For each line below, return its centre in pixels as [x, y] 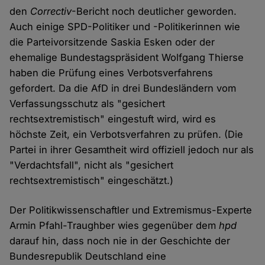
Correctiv [51, 12]
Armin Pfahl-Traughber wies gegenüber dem [114, 226]
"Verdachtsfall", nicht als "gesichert [92, 165]
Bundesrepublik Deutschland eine [88, 256]
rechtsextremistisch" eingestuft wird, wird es [113, 119]
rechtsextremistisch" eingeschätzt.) [92, 181]
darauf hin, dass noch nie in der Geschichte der [120, 241]
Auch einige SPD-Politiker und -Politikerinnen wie [125, 27]
